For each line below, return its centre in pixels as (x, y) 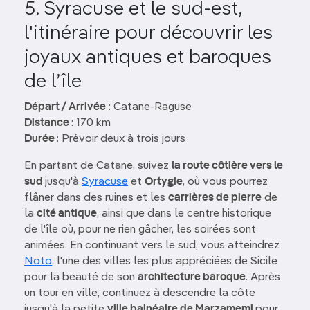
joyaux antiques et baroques (148, 58)
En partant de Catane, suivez (98, 166)
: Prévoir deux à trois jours (121, 139)
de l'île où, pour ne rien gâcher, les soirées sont (140, 230)
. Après (263, 278)
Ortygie (164, 182)
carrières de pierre (215, 198)
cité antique (67, 214)
